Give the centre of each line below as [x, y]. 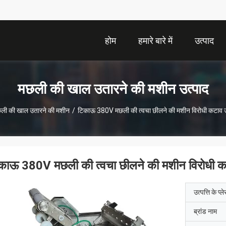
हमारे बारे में [155, 41]
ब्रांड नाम [205, 211]
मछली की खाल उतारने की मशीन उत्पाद [113, 89]
